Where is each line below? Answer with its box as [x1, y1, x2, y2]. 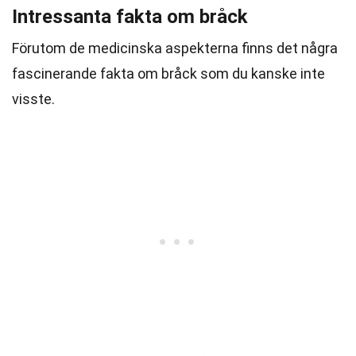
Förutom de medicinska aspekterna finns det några [12, 40, 338, 56]
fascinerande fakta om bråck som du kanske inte [12, 65, 325, 82]
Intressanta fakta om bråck [12, 6, 248, 28]
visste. [12, 91, 55, 107]
